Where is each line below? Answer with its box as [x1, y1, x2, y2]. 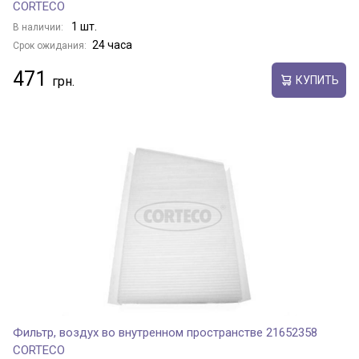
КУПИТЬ [295, 73, 339, 87]
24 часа [92, 38, 132, 51]
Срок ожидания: [13, 40, 87, 51]
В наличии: [13, 22, 66, 33]
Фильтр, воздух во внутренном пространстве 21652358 [13, 325, 317, 340]
